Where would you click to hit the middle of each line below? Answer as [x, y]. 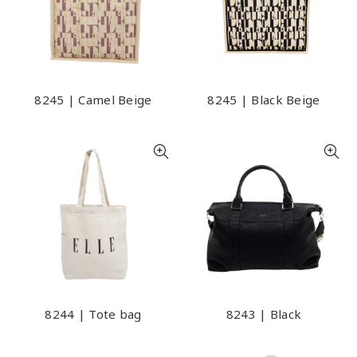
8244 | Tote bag [93, 314]
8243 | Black [264, 314]
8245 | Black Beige [264, 100]
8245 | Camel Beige [93, 100]
